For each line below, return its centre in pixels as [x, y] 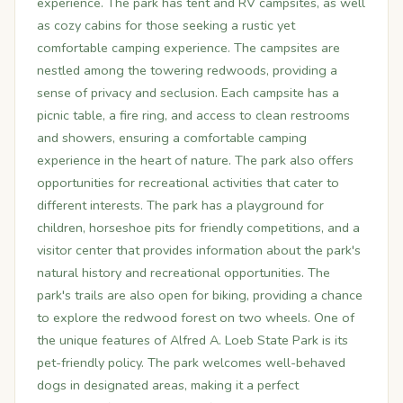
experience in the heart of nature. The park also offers [195, 160]
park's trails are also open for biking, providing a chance [200, 295]
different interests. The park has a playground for [180, 205]
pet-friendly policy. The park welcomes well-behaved [191, 363]
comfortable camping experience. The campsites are [188, 48]
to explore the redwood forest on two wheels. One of [196, 318]
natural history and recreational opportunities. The [184, 273]
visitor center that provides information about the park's [199, 250]
